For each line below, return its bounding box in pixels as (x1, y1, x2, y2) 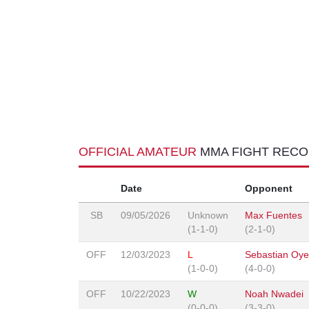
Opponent (245, 183, 292, 195)
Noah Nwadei (245, 288, 303, 300)
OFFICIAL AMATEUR (79, 145, 200, 159)
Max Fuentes (245, 210, 302, 221)
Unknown (188, 210, 228, 221)
